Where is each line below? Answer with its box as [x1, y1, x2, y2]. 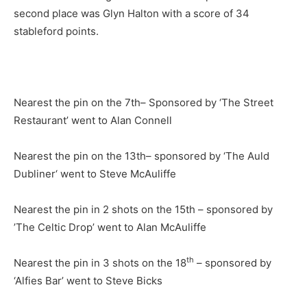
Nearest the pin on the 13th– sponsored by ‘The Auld [14, 149, 269, 162]
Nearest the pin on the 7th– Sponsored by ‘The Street [14, 96, 273, 109]
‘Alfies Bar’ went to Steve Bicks [14, 274, 162, 287]
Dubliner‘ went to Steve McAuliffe [14, 167, 176, 180]
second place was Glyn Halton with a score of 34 [14, 7, 249, 20]
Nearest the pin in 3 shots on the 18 [14, 256, 186, 269]
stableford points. [14, 25, 99, 38]
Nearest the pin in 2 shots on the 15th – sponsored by [14, 203, 273, 216]
